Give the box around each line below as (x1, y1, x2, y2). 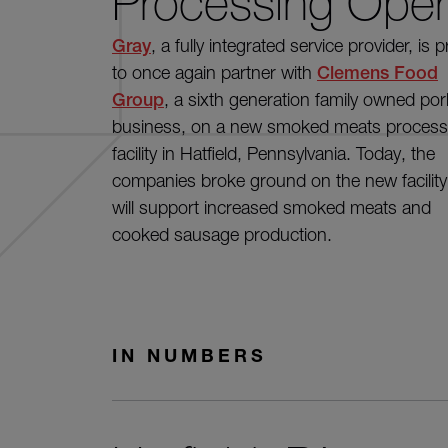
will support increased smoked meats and (112, 197, 431, 218)
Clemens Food (317, 62, 438, 83)
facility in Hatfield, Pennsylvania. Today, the (112, 143, 435, 164)
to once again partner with (112, 62, 317, 83)
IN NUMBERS (112, 344, 267, 366)
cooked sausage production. (112, 224, 332, 245)
